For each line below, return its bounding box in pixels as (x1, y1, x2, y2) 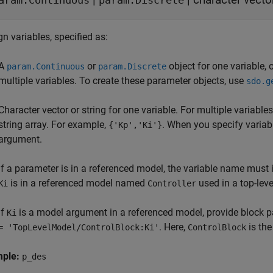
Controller (147, 179, 196, 188)
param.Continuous (7, 62, 85, 71)
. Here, (159, 221, 188, 233)
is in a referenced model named (8, 177, 147, 189)
